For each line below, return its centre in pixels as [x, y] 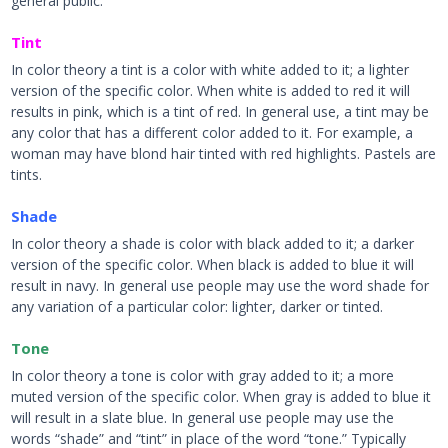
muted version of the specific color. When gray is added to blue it [221, 396]
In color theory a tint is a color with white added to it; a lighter [210, 69]
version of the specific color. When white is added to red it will [211, 90]
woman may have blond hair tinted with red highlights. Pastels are [224, 153]
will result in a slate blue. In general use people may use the [203, 417]
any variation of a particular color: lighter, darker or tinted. [197, 306]
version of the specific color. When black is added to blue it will [213, 264]
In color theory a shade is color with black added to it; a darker [213, 243]
